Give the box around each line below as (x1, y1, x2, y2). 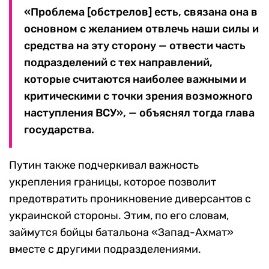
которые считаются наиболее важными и (24, 73, 246, 86)
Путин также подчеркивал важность (9, 159, 199, 172)
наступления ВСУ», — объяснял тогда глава (24, 106, 255, 120)
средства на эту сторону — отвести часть (24, 39, 246, 53)
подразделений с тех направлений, (24, 56, 213, 70)
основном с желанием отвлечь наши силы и (24, 22, 259, 36)
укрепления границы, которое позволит (9, 175, 216, 189)
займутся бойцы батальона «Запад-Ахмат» (9, 226, 234, 240)
